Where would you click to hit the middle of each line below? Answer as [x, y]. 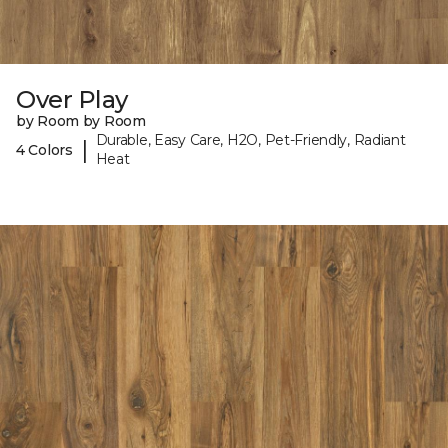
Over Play [72, 100]
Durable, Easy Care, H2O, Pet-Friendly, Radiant [250, 140]
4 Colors [44, 149]
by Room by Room [81, 121]
